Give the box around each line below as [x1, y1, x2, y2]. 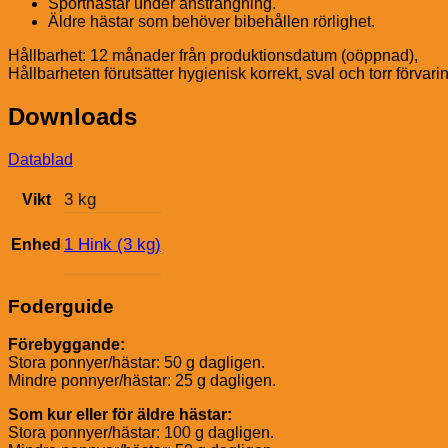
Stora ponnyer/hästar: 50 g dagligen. [8, 354, 265, 372]
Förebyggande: [8, 336, 125, 354]
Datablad [8, 150, 73, 168]
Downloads [8, 102, 137, 130]
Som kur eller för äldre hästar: [8, 406, 232, 424]
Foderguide [8, 295, 114, 317]
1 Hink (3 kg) [64, 234, 161, 254]
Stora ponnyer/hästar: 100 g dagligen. [8, 424, 274, 442]
